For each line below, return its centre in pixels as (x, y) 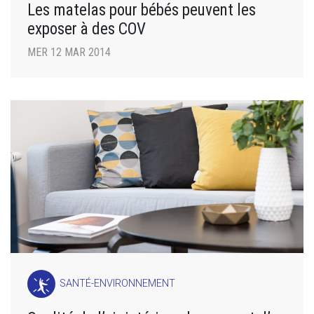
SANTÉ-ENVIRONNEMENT (118, 284)
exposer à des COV (87, 28)
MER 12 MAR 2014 (69, 52)
